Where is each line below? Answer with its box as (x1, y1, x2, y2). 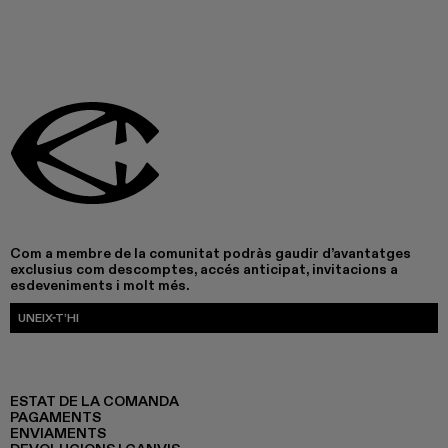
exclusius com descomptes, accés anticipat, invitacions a (10, 260, 398, 278)
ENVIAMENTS (10, 424, 106, 442)
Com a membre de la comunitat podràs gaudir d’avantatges (10, 244, 411, 262)
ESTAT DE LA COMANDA (10, 392, 179, 410)
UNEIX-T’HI (18, 310, 79, 325)
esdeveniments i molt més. (10, 276, 189, 294)
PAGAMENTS (10, 408, 101, 426)
